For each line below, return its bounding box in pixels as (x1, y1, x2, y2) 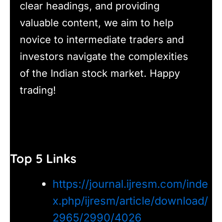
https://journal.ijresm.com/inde (52, 177, 208, 190)
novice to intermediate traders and (20, 33, 184, 46)
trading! (20, 84, 56, 96)
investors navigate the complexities (20, 50, 188, 62)
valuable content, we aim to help (20, 16, 173, 29)
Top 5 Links (10, 151, 76, 166)
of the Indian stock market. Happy (20, 67, 180, 79)
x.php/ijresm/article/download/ (52, 194, 208, 207)
